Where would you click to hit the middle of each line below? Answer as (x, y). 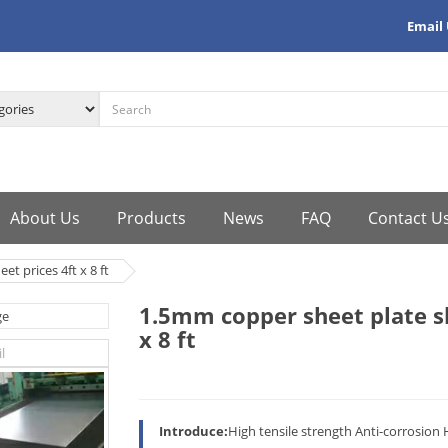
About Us (45, 218)
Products (151, 218)
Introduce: (193, 431)
